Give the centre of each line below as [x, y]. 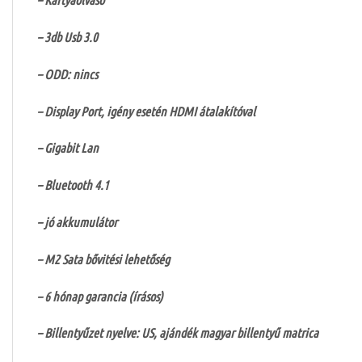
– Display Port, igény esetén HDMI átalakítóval [146, 111]
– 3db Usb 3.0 [67, 36]
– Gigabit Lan [68, 148]
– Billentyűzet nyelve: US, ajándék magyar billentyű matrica [178, 333]
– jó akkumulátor [77, 221]
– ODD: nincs [67, 74]
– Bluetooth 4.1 [73, 185]
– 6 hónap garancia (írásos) [100, 296]
